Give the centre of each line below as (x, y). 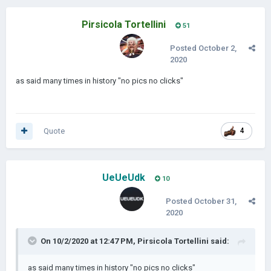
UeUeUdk (123, 178)
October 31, (215, 201)
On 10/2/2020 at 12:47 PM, (89, 241)
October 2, (217, 48)
